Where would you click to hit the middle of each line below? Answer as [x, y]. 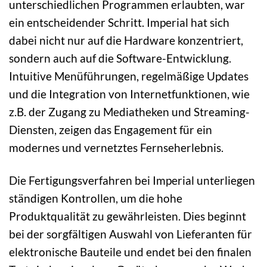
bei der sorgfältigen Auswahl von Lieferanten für [131, 234]
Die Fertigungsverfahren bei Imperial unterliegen [132, 180]
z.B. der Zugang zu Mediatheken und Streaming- [129, 111]
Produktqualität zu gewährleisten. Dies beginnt [128, 216]
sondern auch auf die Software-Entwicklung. [120, 58]
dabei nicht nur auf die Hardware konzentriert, [126, 40]
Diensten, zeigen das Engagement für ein [111, 129]
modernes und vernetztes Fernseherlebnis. [116, 147]
